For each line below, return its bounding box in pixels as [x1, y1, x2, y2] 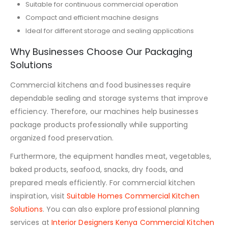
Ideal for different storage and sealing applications [25, 26, 194, 36]
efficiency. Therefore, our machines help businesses [10, 106, 198, 117]
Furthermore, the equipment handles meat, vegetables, [10, 151, 211, 161]
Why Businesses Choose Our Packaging [10, 45, 192, 58]
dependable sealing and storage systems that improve [10, 93, 208, 103]
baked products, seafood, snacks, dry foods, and [10, 164, 184, 175]
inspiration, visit [10, 190, 67, 201]
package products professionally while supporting [10, 119, 188, 130]
